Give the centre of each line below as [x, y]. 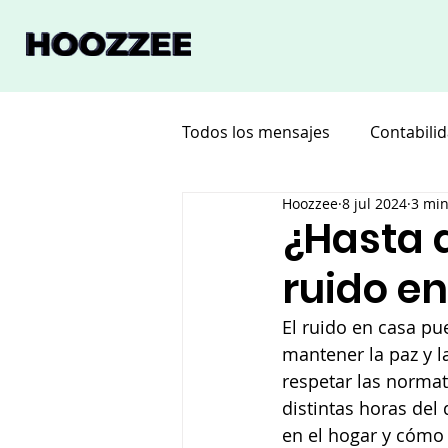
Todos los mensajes [256, 132]
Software [255, 212]
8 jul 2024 [374, 203]
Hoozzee [310, 203]
